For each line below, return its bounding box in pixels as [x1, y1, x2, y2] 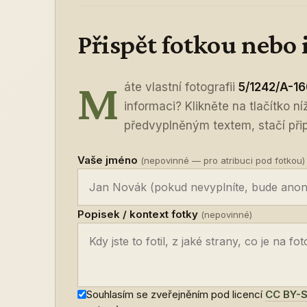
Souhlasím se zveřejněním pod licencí [86, 288, 265, 301]
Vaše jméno [77, 153, 140, 167]
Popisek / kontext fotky [77, 208, 201, 221]
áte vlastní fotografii [124, 80, 239, 94]
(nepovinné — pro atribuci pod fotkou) [140, 155, 305, 166]
